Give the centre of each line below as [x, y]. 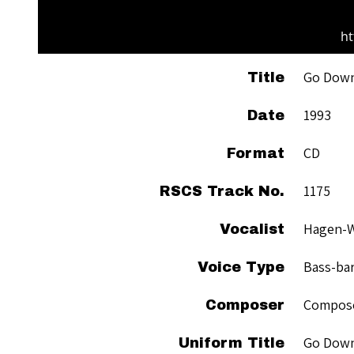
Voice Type [241, 267]
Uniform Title [232, 343]
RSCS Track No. [222, 191]
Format [256, 153]
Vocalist [252, 229]
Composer [245, 305]
